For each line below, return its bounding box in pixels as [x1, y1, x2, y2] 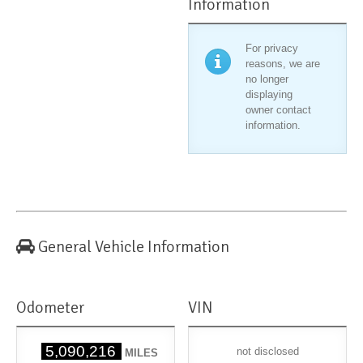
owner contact [246, 104, 312, 117]
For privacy [246, 42, 299, 55]
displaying [246, 88, 293, 101]
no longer [246, 73, 289, 86]
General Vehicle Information [38, 237, 229, 258]
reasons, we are [246, 58, 321, 70]
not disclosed [236, 345, 299, 358]
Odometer [16, 297, 84, 318]
